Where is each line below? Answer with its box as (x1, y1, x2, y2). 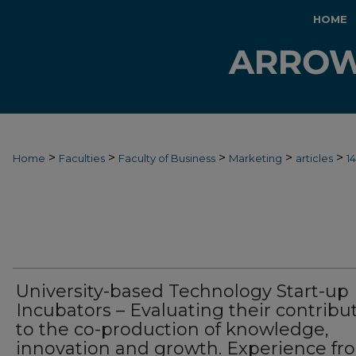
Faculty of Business (118, 152, 215, 164)
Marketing (229, 152, 282, 164)
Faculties (59, 152, 105, 164)
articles (296, 152, 333, 164)
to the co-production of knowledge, (16, 319, 329, 340)
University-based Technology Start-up (16, 281, 349, 302)
